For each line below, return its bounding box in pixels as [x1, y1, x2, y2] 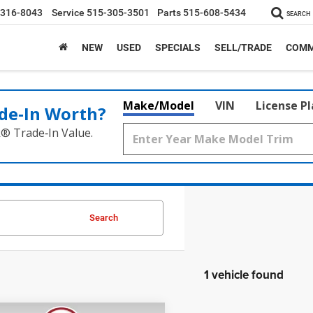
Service [52, 7, 85, 19]
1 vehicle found [203, 266, 284, 283]
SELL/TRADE [214, 42, 272, 54]
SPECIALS [155, 42, 201, 54]
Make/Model [123, 98, 194, 113]
